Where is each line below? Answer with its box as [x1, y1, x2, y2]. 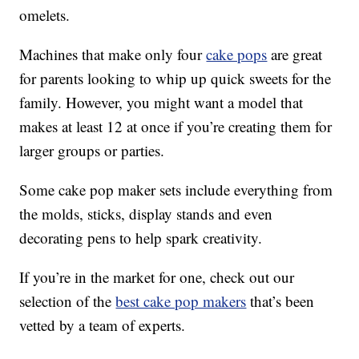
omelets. [19, 5, 71, 26]
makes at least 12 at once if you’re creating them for [19, 116, 333, 137]
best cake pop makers [115, 291, 247, 312]
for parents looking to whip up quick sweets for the [19, 68, 332, 89]
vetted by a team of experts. [19, 315, 186, 336]
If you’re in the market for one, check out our [19, 267, 295, 288]
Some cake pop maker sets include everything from [19, 179, 333, 200]
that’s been [246, 291, 315, 312]
